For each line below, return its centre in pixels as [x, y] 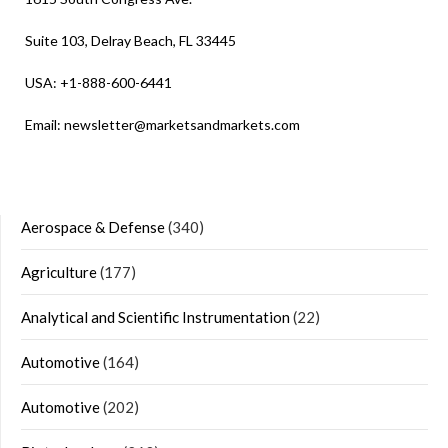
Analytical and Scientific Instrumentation [155, 317]
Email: [44, 125]
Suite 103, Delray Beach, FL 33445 [130, 41]
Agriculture [59, 272]
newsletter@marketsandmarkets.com [182, 125]
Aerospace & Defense [93, 227]
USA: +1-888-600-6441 [98, 83]
